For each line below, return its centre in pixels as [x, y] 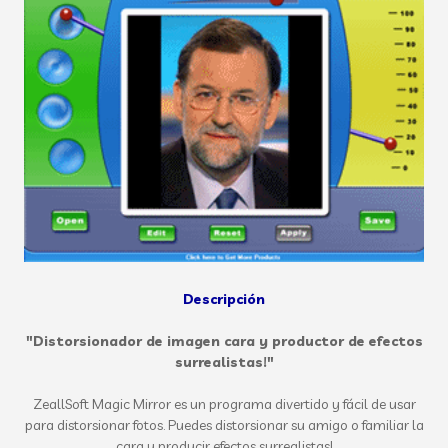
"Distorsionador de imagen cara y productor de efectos [224, 341]
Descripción [224, 299]
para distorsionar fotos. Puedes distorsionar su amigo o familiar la [224, 425]
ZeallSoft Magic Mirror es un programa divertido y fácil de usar [224, 404]
